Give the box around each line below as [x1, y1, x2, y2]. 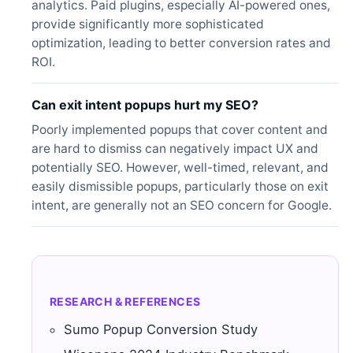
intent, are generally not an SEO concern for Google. [32, 198, 332, 214]
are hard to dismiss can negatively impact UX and [32, 141, 318, 157]
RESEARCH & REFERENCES [50, 295, 201, 309]
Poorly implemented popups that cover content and [32, 122, 328, 138]
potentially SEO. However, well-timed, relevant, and [32, 160, 329, 176]
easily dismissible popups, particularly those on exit [32, 179, 329, 195]
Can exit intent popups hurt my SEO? [32, 97, 258, 113]
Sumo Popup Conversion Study [64, 321, 258, 338]
